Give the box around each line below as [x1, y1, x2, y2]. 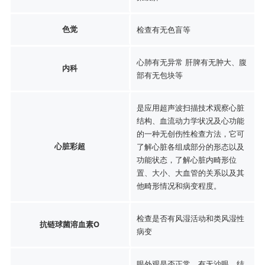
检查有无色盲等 [136, 24, 190, 34]
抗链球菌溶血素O [40, 219, 100, 229]
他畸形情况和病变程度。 [136, 180, 221, 190]
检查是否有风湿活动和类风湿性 [136, 213, 244, 223]
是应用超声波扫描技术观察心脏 [136, 102, 244, 112]
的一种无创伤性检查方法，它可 [136, 128, 244, 138]
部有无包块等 [136, 70, 183, 80]
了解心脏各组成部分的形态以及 [136, 141, 244, 151]
